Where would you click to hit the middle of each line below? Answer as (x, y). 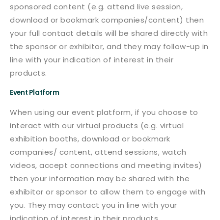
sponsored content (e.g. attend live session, (96, 7)
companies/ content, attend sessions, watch (98, 152)
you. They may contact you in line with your (94, 205)
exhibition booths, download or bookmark (90, 139)
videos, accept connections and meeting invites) (106, 165)
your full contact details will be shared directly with (109, 33)
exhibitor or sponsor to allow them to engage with (108, 192)
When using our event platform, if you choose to (104, 112)
